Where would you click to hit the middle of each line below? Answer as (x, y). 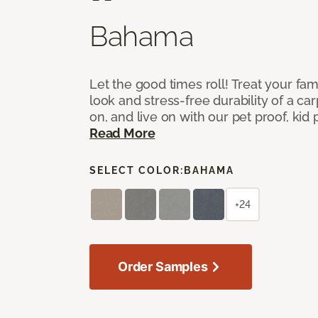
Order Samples (163, 266)
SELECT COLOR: (137, 170)
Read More (122, 133)
